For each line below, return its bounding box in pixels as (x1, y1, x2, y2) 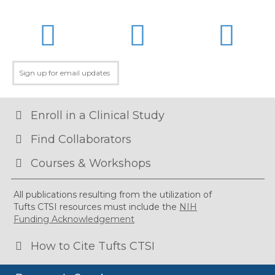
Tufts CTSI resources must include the (14, 201, 180, 212)
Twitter (150, 21, 181, 33)
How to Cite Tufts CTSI (31, 239, 155, 253)
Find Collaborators (31, 132, 131, 146)
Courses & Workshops (31, 156, 151, 170)
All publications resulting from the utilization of (14, 188, 212, 200)
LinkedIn (61, 21, 99, 33)
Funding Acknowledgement (14, 213, 135, 225)
